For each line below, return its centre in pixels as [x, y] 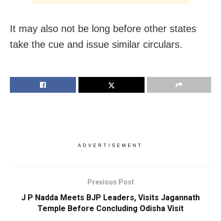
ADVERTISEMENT [110, 145]
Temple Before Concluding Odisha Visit [110, 208]
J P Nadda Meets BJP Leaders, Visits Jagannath [110, 197]
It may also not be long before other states [103, 28]
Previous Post [110, 182]
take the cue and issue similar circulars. [96, 44]
